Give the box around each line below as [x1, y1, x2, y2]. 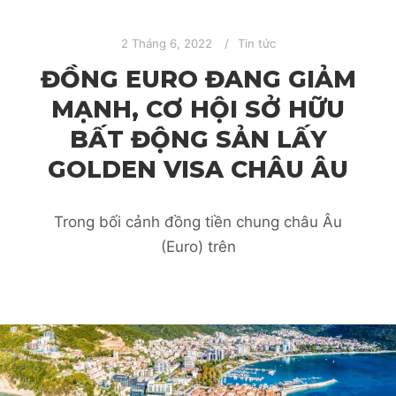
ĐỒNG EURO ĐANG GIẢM [40, 65, 356, 95]
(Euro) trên [160, 238, 236, 256]
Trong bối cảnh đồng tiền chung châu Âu [54, 213, 342, 232]
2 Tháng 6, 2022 [120, 35, 212, 50]
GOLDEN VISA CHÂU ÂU [48, 155, 348, 185]
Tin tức [237, 35, 276, 50]
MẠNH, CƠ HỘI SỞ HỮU [51, 95, 345, 125]
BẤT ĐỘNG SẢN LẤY [69, 125, 327, 155]
